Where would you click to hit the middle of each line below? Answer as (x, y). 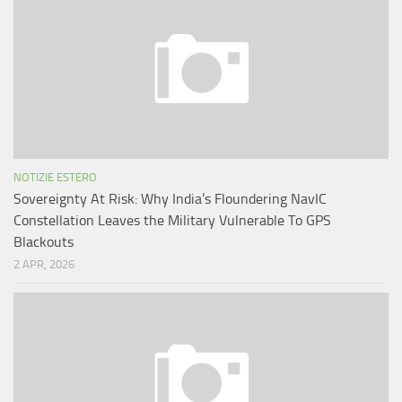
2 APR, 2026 (44, 265)
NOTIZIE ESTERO (55, 178)
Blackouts (44, 242)
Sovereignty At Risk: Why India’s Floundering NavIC (170, 199)
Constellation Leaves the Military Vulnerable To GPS (172, 221)
